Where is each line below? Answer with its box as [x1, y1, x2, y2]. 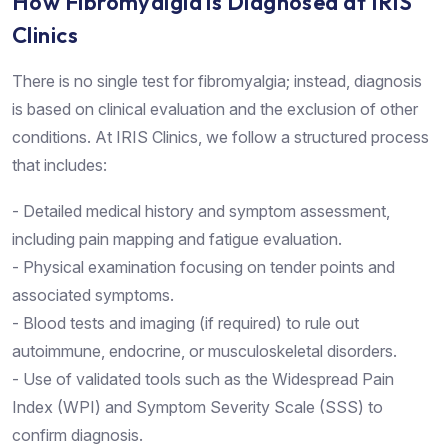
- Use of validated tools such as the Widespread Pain [12, 368, 394, 389]
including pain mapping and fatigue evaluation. [12, 228, 342, 249]
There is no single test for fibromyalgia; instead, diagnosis [12, 70, 422, 91]
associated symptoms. [12, 284, 174, 305]
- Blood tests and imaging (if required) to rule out [12, 312, 359, 333]
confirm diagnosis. [12, 424, 143, 445]
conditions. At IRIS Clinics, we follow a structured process [12, 126, 429, 147]
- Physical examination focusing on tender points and [12, 256, 395, 277]
